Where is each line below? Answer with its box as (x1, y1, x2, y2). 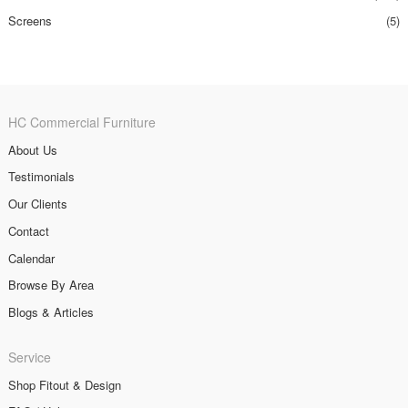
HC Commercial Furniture (7, 112, 156, 131)
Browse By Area (7, 276, 94, 294)
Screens (7, 11, 52, 29)
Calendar (7, 249, 55, 267)
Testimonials (7, 168, 75, 186)
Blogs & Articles (7, 303, 94, 321)
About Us (7, 140, 57, 158)
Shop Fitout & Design (7, 375, 121, 393)
